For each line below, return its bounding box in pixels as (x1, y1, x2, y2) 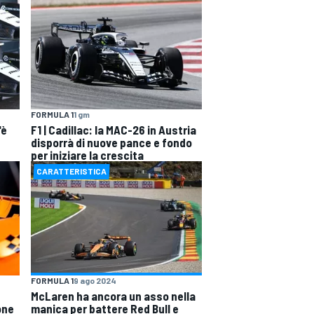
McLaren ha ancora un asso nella (31, 288, 196, 303)
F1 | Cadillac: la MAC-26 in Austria (31, 123, 196, 137)
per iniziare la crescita (31, 148, 144, 163)
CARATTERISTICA (36, 166, 107, 177)
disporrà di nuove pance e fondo (31, 135, 192, 150)
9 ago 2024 (74, 275, 116, 285)
